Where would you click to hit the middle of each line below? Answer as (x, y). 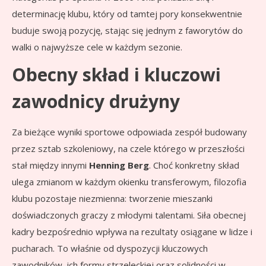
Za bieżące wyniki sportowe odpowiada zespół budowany (129, 132)
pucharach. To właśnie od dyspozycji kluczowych (110, 248)
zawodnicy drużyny (96, 102)
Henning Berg (119, 165)
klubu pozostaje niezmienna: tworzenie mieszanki (112, 199)
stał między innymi (50, 165)
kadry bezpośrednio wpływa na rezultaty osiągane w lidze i (132, 232)
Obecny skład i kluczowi (116, 75)
